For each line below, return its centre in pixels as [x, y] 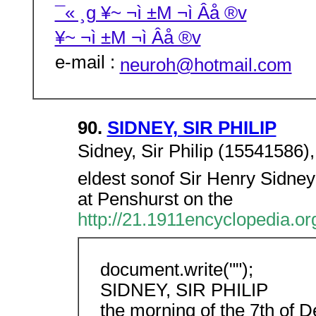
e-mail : [87, 64]
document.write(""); [176, 269]
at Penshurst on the [155, 199]
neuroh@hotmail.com [206, 65]
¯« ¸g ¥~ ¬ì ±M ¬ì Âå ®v [151, 15]
